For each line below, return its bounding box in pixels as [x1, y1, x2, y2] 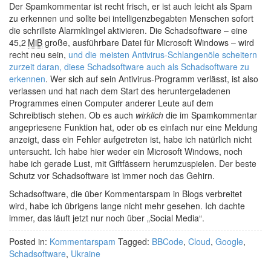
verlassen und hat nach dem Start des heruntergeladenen [9, 85, 230, 97]
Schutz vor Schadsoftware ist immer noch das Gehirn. [9, 169, 215, 181]
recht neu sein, [9, 48, 68, 60]
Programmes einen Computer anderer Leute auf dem [9, 97, 214, 109]
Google [215, 235, 243, 247]
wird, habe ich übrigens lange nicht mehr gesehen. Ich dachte [9, 200, 245, 212]
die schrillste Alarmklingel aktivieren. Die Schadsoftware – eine [9, 24, 247, 36]
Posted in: [9, 235, 50, 247]
